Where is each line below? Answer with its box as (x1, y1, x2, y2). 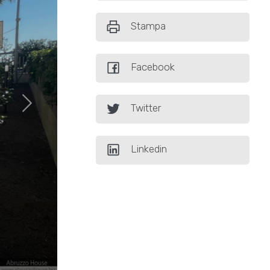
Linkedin (131, 143, 168, 155)
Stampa (131, 20, 166, 33)
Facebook (131, 61, 175, 74)
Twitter (131, 102, 162, 115)
